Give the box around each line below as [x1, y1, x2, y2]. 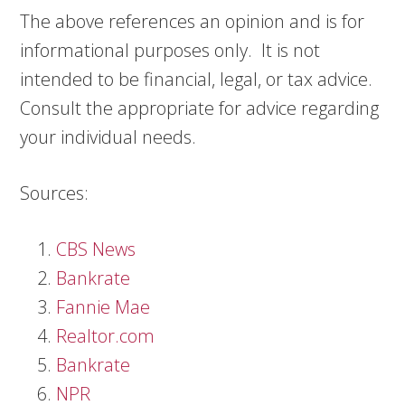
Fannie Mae [56, 294, 151, 319]
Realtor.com [56, 323, 155, 348]
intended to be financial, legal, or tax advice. [20, 66, 373, 91]
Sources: [20, 180, 89, 205]
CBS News [56, 236, 137, 261]
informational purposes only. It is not [20, 37, 321, 62]
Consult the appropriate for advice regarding [20, 95, 380, 120]
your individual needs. [20, 124, 197, 149]
